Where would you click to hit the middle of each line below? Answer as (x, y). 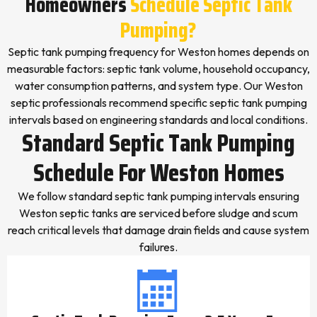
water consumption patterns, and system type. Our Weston (158, 86)
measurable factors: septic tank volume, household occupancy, (158, 69)
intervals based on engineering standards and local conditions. (158, 120)
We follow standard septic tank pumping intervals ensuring (158, 196)
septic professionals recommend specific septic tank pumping (158, 103)
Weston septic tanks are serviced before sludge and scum (158, 213)
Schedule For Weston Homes (158, 172)
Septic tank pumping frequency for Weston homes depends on (158, 52)
